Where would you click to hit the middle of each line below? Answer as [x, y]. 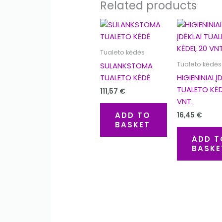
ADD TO [133, 115]
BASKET [133, 124]
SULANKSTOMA [127, 65]
